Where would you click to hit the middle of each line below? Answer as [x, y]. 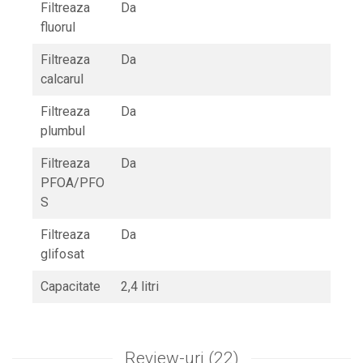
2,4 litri [140, 287]
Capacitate [70, 287]
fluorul [58, 28]
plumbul [63, 131]
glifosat [62, 254]
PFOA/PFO [73, 183]
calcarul [62, 79]
